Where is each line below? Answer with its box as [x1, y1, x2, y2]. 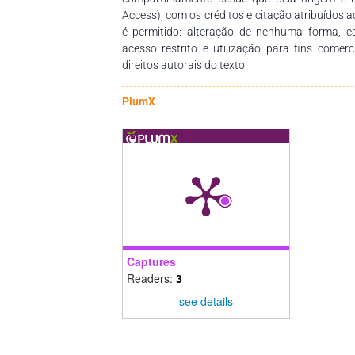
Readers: [126, 269, 176, 286]
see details [178, 293, 233, 310]
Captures [126, 253, 176, 269]
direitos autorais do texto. [121, 58, 247, 71]
